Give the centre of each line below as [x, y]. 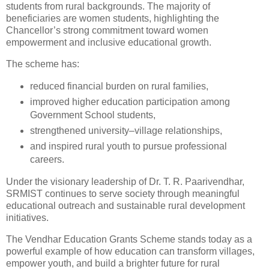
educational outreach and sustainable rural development [125, 205]
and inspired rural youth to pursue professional [128, 146]
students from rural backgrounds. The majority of [108, 7]
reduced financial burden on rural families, [119, 86]
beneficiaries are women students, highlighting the [113, 19]
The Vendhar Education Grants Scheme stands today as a [129, 239]
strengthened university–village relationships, [126, 131]
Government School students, [92, 115]
